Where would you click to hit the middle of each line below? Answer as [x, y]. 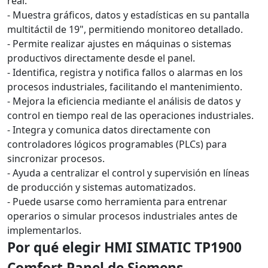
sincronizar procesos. [56, 159]
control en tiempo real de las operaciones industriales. [130, 116]
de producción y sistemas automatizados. [101, 188]
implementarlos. [44, 231]
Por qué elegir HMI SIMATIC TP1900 [124, 248]
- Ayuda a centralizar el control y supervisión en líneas [128, 173]
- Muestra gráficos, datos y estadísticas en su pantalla [128, 15]
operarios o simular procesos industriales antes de [122, 216]
